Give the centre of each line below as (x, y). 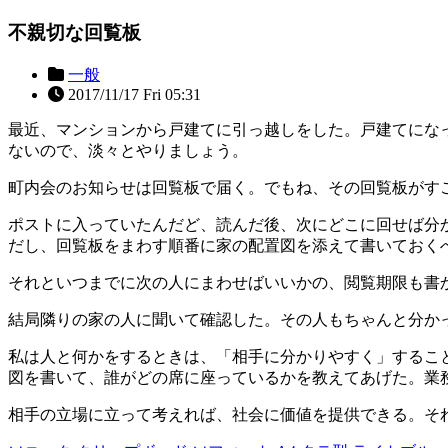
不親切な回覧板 (74, 33)
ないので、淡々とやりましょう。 (128, 150)
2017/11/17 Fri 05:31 (132, 94)
